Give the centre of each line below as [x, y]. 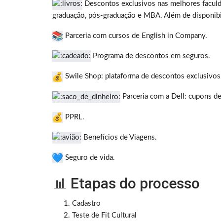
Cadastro [86, 203]
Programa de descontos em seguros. [150, 56]
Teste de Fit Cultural [104, 215]
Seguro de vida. [89, 157]
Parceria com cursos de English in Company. [135, 36]
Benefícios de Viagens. [119, 137]
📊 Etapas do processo [126, 183]
